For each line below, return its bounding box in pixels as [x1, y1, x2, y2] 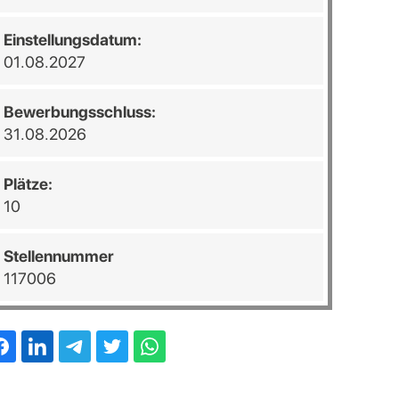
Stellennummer [3, 247, 114, 265]
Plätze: [3, 175, 53, 193]
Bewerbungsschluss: [3, 102, 156, 121]
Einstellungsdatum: [3, 30, 142, 49]
